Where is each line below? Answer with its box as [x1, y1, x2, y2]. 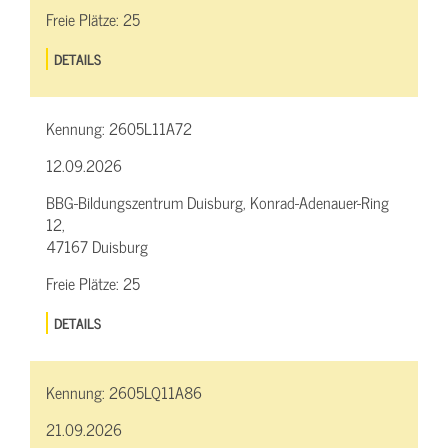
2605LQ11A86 [109, 378, 202, 405]
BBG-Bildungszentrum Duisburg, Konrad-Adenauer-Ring [46, 188, 389, 215]
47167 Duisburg [46, 232, 148, 259]
